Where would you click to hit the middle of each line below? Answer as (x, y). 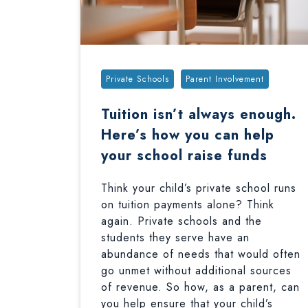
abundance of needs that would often (201, 254)
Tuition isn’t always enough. (199, 114)
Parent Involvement (225, 79)
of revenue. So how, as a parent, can (200, 287)
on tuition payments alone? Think (188, 205)
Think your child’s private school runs (199, 188)
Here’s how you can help (188, 135)
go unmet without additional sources (196, 271)
